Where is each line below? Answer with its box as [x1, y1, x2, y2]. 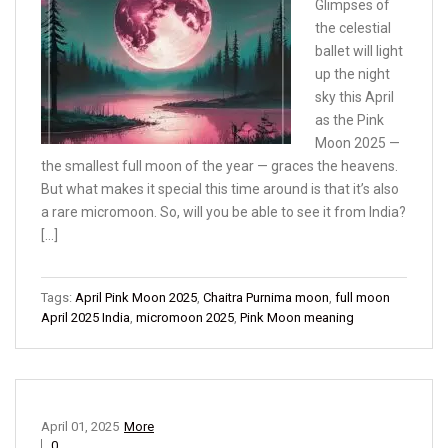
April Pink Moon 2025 [75, 290, 197, 306]
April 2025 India [41, 310, 130, 326]
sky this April [315, 89, 394, 106]
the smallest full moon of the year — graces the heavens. [41, 158, 398, 175]
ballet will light [315, 43, 403, 60]
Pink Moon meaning [240, 310, 354, 326]
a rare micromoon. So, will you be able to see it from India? [41, 204, 406, 221]
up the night [315, 66, 390, 83]
